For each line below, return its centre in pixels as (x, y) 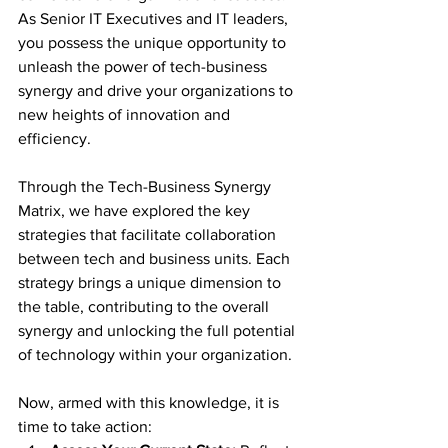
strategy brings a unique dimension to (151, 283)
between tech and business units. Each (156, 259)
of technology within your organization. (155, 355)
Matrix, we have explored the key (136, 211)
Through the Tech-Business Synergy (146, 187)
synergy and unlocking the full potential (158, 331)
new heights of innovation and (126, 115)
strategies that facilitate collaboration (149, 235)
